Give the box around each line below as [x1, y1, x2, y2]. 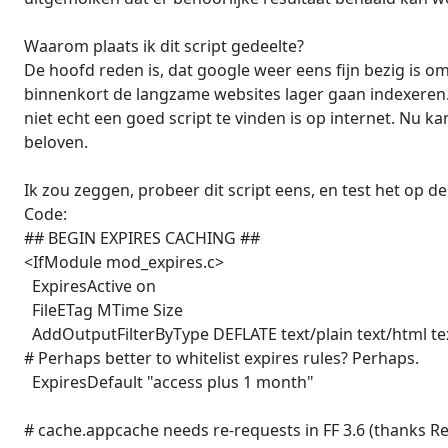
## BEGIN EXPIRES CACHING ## [24, 227, 260, 250]
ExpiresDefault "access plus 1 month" [24, 371, 314, 394]
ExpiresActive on [24, 275, 156, 298]
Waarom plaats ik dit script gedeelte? [24, 35, 304, 58]
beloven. [24, 131, 88, 154]
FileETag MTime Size [24, 299, 183, 322]
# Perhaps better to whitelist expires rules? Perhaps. [24, 347, 419, 370]
